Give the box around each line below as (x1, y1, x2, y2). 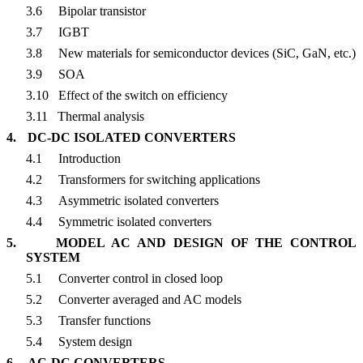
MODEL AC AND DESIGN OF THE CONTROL (56, 236, 357, 250)
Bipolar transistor (58, 4, 146, 19)
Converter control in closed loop (58, 271, 223, 286)
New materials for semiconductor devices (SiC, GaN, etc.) (58, 46, 356, 61)
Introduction (58, 152, 121, 166)
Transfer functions (58, 314, 151, 328)
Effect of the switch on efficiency (58, 88, 228, 103)
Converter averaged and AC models (58, 293, 241, 307)
